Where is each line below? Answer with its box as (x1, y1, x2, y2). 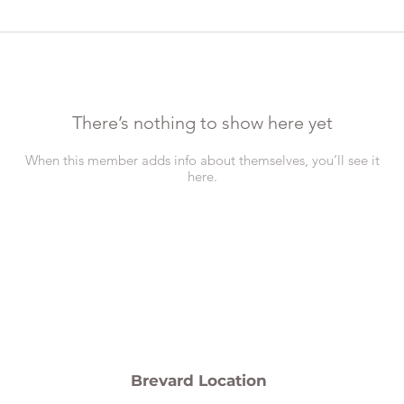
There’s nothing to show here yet (71, 112, 333, 133)
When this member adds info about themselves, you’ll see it (24, 151, 380, 169)
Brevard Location (131, 372, 268, 390)
